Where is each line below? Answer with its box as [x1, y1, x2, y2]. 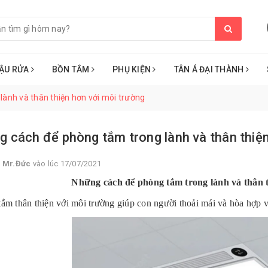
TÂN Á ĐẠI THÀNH [173, 65, 246, 75]
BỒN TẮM [51, 65, 92, 75]
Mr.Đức [2, 159, 31, 169]
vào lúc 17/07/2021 [31, 159, 101, 169]
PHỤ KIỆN [112, 65, 153, 75]
